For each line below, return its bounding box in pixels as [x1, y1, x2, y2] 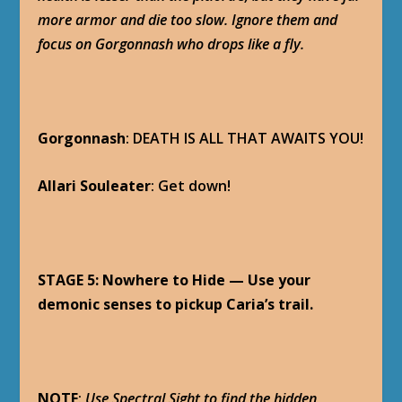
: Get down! [151, 175, 232, 196]
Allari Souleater [38, 175, 152, 196]
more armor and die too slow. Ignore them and [38, 10, 338, 31]
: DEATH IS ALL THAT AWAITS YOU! [126, 128, 364, 149]
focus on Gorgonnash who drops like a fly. [38, 34, 305, 55]
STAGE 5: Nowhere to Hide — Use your [38, 270, 311, 291]
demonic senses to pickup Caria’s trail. [38, 294, 314, 315]
